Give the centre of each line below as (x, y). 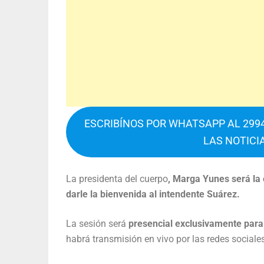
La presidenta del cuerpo (117, 179)
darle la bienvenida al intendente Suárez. (153, 194)
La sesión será (96, 224)
